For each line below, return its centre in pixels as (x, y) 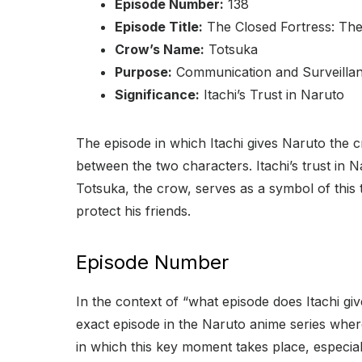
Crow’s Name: (160, 49)
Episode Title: (159, 26)
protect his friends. (133, 210)
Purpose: (143, 72)
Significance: (157, 94)
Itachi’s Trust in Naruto (272, 94)
